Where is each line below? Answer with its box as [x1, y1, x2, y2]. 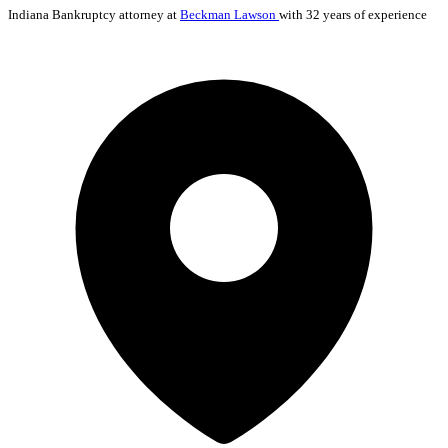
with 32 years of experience [279, 6, 427, 22]
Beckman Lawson [180, 6, 279, 22]
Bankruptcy [52, 6, 116, 22]
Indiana [8, 6, 52, 22]
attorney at [116, 6, 180, 22]
